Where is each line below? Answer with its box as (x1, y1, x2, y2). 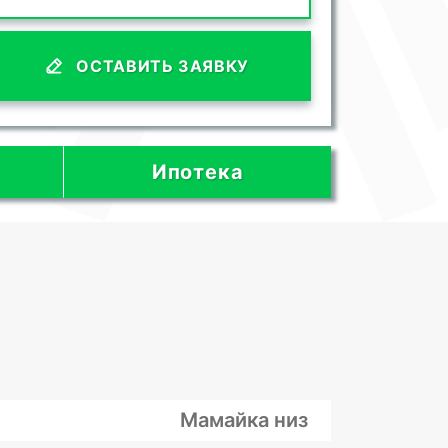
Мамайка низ (180, 408, 308, 432)
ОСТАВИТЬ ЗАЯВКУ (76, 56, 250, 76)
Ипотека (151, 160, 244, 184)
